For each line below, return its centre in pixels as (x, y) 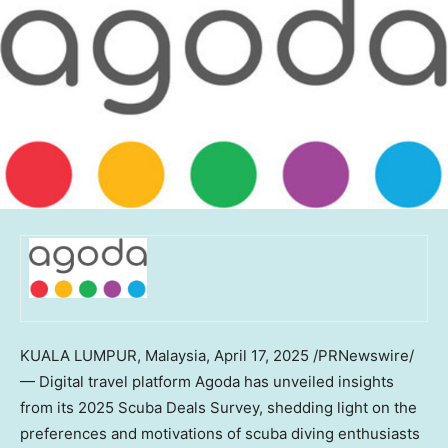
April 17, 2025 (261, 355)
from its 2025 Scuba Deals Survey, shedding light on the (218, 407)
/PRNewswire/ (361, 355)
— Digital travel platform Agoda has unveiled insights (207, 381)
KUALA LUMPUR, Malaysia (113, 355)
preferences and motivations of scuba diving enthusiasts (220, 433)
